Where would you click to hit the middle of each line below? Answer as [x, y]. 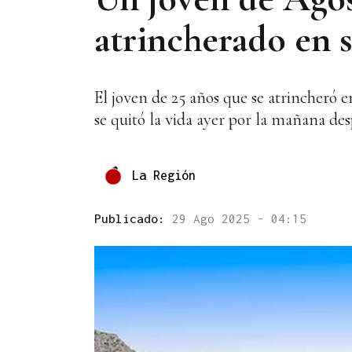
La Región [164, 175]
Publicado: [133, 219]
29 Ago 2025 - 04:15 [239, 219]
